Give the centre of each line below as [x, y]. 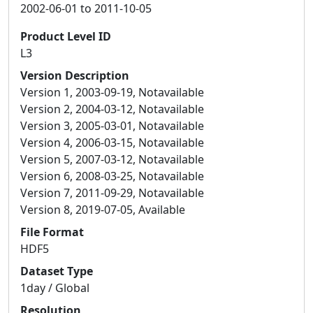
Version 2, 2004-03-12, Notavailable [112, 109]
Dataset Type [57, 271]
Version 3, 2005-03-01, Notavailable [112, 125]
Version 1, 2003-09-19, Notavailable [112, 92]
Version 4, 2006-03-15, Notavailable [112, 142]
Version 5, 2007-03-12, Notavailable [112, 159]
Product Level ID [66, 36]
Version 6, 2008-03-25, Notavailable [112, 176]
